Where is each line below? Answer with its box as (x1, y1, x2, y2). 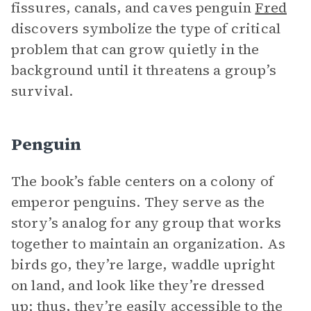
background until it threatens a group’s (11, 60, 276, 80)
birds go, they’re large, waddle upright (11, 255, 275, 274)
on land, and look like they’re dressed (11, 276, 264, 295)
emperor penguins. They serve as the (11, 192, 265, 212)
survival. (11, 81, 74, 101)
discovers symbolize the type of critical (11, 19, 280, 38)
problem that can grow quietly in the (11, 40, 260, 59)
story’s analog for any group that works (11, 213, 281, 233)
